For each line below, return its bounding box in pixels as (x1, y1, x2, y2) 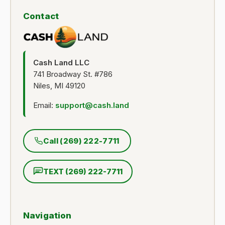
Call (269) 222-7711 (43, 136, 120, 146)
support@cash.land (55, 100, 129, 110)
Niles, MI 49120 (33, 81, 85, 91)
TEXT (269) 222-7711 (43, 167, 123, 177)
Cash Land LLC (33, 58, 89, 68)
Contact (23, 11, 59, 22)
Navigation (23, 210, 72, 221)
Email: (33, 100, 55, 110)
